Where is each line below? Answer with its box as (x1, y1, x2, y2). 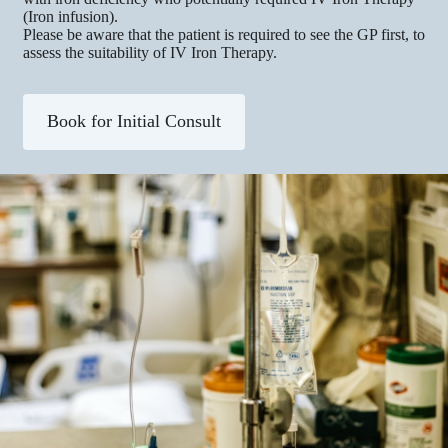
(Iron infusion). (23, 7, 118, 25)
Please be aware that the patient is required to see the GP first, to (23, 25, 425, 43)
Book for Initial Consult (47, 111, 221, 132)
